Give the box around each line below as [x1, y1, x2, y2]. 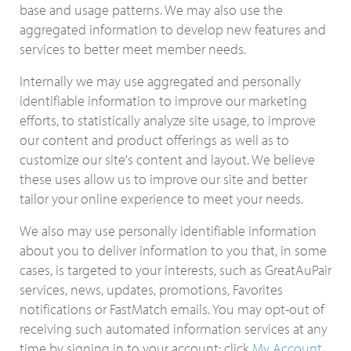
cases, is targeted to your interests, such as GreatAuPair [20, 261, 331, 279]
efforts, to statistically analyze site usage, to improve [20, 111, 316, 129]
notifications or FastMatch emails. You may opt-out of [20, 300, 324, 318]
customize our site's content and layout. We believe [20, 150, 315, 168]
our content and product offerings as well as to [20, 131, 289, 149]
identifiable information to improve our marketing [20, 92, 307, 110]
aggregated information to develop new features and [20, 20, 326, 38]
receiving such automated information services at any [20, 320, 327, 338]
